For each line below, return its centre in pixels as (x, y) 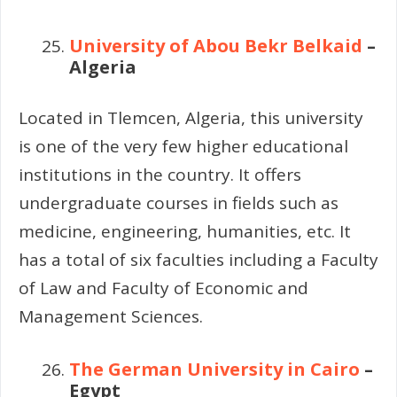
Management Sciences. (111, 316)
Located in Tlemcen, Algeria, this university (191, 117)
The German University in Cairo (214, 370)
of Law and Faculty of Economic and (163, 288)
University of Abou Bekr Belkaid (218, 46)
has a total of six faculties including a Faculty (198, 259)
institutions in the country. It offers (160, 174)
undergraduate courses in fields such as (179, 202)
